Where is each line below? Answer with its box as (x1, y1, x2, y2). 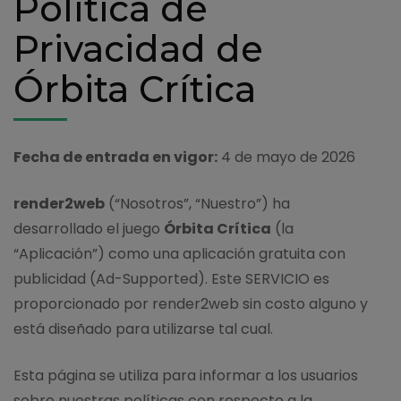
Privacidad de (13, 26, 263, 71)
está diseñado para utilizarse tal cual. (13, 318, 273, 339)
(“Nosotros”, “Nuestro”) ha (105, 192, 290, 214)
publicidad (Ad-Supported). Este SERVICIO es (13, 268, 329, 289)
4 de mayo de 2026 (218, 146, 355, 167)
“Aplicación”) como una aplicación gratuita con (13, 243, 346, 264)
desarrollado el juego (13, 218, 164, 239)
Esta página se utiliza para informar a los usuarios (13, 364, 358, 386)
